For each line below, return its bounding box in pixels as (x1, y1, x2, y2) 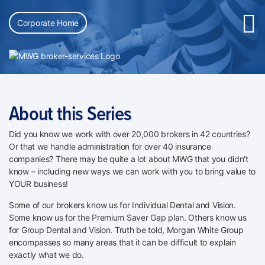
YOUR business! (9, 179, 69, 189)
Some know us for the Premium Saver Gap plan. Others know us (9, 212, 247, 223)
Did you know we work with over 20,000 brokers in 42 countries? (9, 129, 250, 140)
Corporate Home (17, 18, 79, 28)
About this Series (9, 98, 132, 127)
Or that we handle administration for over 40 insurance (9, 141, 211, 152)
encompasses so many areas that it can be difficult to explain (9, 237, 236, 248)
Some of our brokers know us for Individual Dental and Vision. (9, 200, 236, 211)
